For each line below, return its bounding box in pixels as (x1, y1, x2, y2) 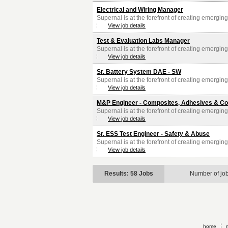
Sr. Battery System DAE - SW (97, 68, 181, 76)
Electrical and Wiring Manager (97, 6, 183, 14)
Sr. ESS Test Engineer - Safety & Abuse (97, 130, 210, 138)
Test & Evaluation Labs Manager (97, 37, 190, 45)
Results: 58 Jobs (104, 170, 153, 178)
